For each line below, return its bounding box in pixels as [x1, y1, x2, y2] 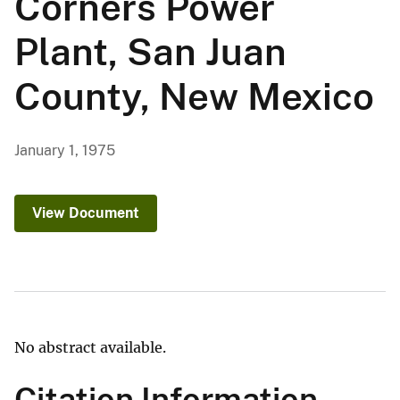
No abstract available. [14, 338, 166, 357]
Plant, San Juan [14, 29, 287, 74]
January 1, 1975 [14, 142, 115, 160]
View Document [32, 204, 139, 222]
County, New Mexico [14, 74, 374, 119]
